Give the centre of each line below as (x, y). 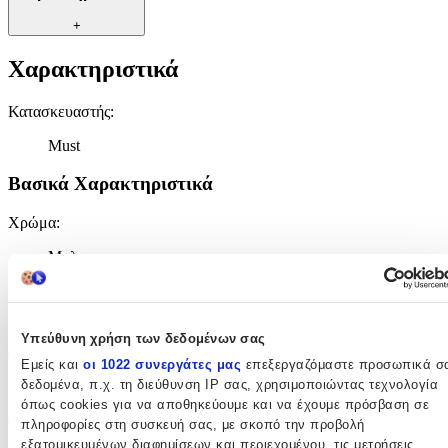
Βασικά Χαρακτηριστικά (110, 184)
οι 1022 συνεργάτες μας (162, 365)
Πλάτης (72, 393)
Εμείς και (52, 365)
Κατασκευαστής (59, 111)
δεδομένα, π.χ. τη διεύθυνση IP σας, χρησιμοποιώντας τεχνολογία (229, 385)
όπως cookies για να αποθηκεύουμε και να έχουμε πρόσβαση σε (225, 405)
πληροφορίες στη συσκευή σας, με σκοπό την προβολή (193, 425)
